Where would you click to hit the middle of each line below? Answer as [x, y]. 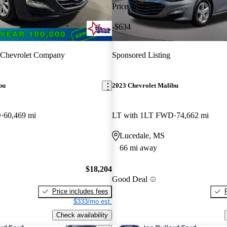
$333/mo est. [92, 201]
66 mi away [138, 148]
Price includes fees [80, 191]
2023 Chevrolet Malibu [145, 86]
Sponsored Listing [141, 55]
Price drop [128, 6]
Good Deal [129, 179]
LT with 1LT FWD [143, 116]
